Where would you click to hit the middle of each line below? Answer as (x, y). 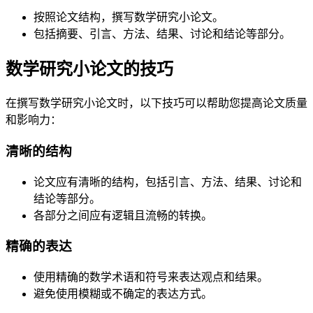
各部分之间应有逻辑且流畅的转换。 (123, 215)
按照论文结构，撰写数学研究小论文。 (129, 17)
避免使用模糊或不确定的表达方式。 (123, 293)
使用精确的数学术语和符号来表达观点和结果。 (151, 277)
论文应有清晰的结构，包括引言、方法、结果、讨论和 (168, 182)
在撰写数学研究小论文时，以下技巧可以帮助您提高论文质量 (156, 103)
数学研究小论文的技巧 (89, 70)
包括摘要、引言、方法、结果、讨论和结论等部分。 (162, 34)
